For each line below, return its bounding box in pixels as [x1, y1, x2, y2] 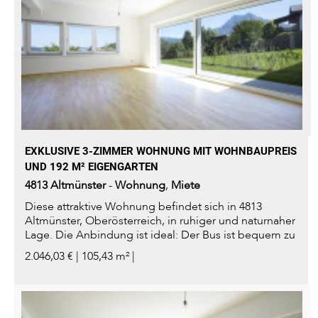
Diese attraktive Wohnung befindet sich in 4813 [25, 199, 262, 215]
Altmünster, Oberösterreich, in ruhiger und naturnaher [25, 213, 295, 229]
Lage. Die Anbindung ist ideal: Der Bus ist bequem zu [25, 227, 295, 243]
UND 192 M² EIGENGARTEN [25, 160, 158, 174]
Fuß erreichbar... [25, 241, 106, 258]
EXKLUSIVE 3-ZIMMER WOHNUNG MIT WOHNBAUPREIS [25, 145, 297, 158]
